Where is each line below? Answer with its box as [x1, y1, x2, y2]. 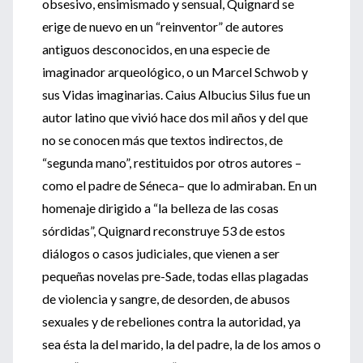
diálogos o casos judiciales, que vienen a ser [42, 246, 280, 261]
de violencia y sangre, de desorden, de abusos [42, 291, 290, 306]
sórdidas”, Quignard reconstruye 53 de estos [42, 223, 285, 238]
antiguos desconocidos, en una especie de [42, 41, 270, 57]
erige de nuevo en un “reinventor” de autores [42, 19, 284, 34]
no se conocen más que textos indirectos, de [42, 132, 283, 147]
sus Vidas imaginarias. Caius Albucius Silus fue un [42, 87, 310, 102]
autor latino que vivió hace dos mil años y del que [42, 109, 308, 125]
